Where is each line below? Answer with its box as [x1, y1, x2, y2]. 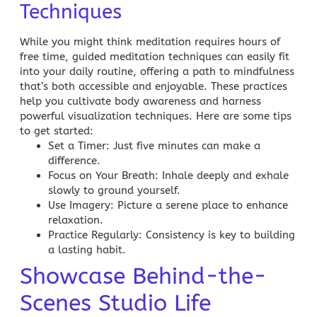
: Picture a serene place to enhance [110, 198, 288, 212]
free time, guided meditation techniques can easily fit [20, 50, 289, 63]
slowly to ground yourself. [48, 183, 180, 197]
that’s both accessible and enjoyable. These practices [20, 79, 287, 93]
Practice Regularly [48, 228, 139, 241]
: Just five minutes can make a [106, 139, 260, 152]
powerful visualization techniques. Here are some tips [20, 109, 292, 122]
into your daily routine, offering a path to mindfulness [20, 64, 294, 78]
